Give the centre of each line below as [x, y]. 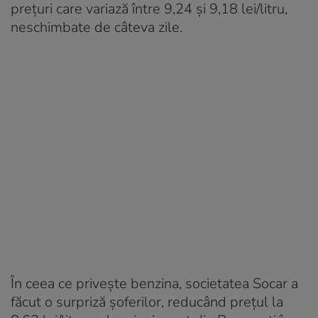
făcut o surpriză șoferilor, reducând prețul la [147, 302]
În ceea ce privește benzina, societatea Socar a [154, 283]
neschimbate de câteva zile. [97, 27]
